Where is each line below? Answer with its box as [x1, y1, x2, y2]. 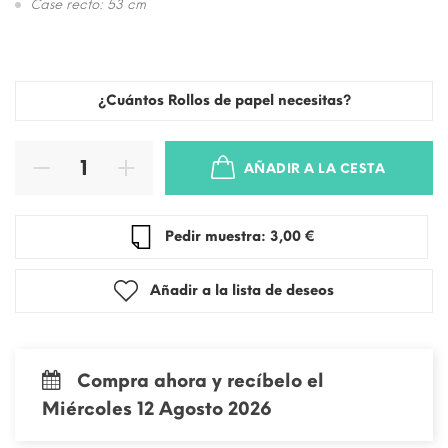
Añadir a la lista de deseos [150, 282, 334, 299]
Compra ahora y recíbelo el [77, 370, 325, 392]
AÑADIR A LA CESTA [243, 160, 386, 176]
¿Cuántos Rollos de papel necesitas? [97, 92, 351, 109]
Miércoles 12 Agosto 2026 [42, 398, 272, 420]
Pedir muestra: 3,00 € [269, 228, 315, 245]
